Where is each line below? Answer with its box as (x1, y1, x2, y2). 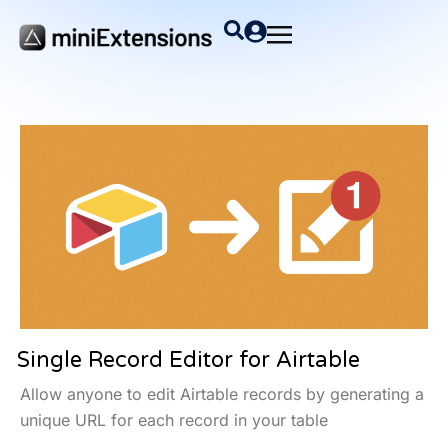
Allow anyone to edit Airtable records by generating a (20, 384, 424, 404)
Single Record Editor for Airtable (17, 347, 360, 373)
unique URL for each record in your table (20, 410, 328, 430)
